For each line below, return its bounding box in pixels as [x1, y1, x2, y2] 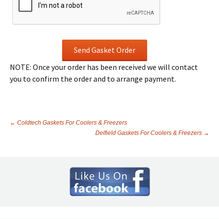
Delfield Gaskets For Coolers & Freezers [95, 130, 203, 136]
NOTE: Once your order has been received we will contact [10, 62, 198, 72]
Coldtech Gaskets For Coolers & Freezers [16, 119, 127, 126]
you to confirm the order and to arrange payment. [10, 74, 176, 84]
